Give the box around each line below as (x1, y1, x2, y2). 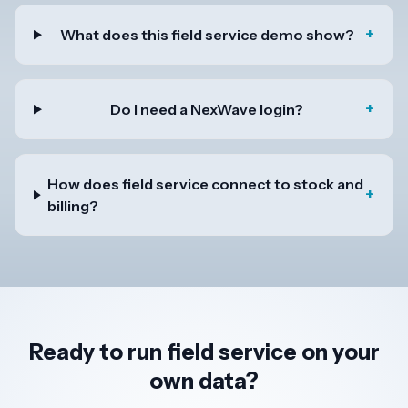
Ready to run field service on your (28, 339, 380, 366)
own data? (149, 368, 259, 395)
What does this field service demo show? (59, 25, 354, 45)
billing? (47, 197, 99, 216)
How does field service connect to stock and (47, 175, 364, 194)
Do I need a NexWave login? (110, 100, 304, 119)
